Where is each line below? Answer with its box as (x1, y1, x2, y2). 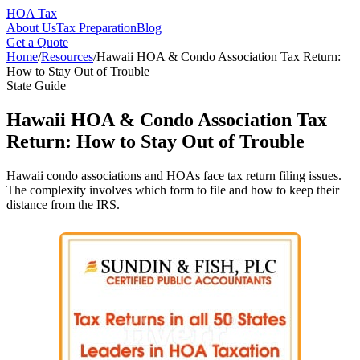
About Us (6, 21, 56, 35)
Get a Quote (6, 35, 68, 49)
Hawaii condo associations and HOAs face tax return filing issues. (6, 168, 342, 182)
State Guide (6, 79, 66, 92)
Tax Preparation (56, 21, 137, 35)
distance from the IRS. (6, 197, 120, 211)
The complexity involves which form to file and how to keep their (6, 182, 339, 197)
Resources (41, 50, 93, 63)
